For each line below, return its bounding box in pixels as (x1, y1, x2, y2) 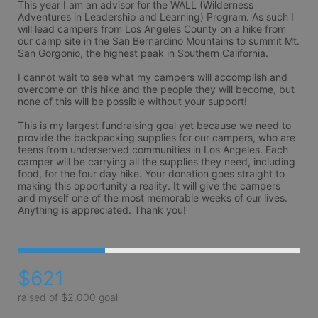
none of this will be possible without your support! (18, 95, 247, 107)
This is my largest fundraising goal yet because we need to (18, 119, 291, 131)
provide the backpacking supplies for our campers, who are (18, 131, 295, 143)
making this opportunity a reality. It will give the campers (18, 180, 280, 192)
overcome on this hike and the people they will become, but (18, 83, 295, 95)
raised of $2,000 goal (18, 290, 118, 303)
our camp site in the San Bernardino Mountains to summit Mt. (18, 35, 300, 47)
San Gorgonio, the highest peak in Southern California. (18, 47, 271, 59)
